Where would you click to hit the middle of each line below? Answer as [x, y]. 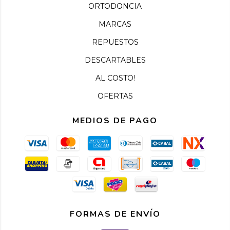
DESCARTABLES [115, 60]
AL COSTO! [115, 78]
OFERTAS [115, 96]
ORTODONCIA [115, 6]
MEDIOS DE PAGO [115, 120]
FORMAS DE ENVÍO [115, 214]
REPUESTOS [115, 42]
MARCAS [115, 24]
